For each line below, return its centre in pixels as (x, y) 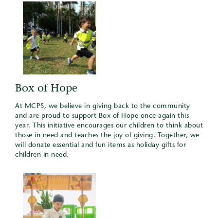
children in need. (42, 155)
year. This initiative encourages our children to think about (109, 126)
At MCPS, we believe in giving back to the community (103, 107)
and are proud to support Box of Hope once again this (102, 116)
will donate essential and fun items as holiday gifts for (100, 145)
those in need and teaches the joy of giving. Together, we (107, 136)
